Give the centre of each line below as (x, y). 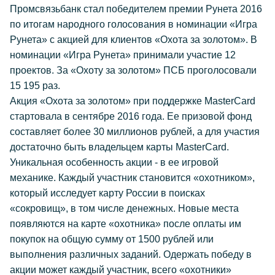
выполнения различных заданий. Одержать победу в (131, 254)
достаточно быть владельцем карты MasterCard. (119, 147)
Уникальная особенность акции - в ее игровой (114, 162)
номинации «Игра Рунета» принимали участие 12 (123, 55)
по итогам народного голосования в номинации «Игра (134, 24)
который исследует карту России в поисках (107, 193)
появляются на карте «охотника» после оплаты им (126, 224)
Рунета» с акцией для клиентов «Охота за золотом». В (134, 40)
